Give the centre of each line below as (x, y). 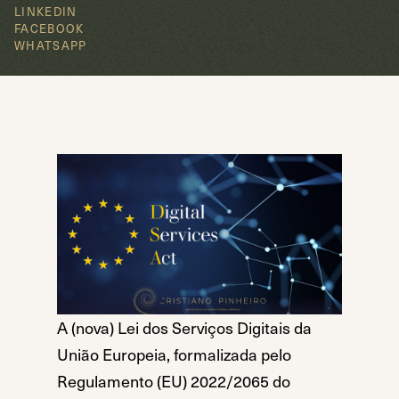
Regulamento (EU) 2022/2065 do (174, 381)
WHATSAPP (51, 45)
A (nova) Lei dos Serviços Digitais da (184, 328)
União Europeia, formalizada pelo (174, 354)
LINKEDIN (46, 12)
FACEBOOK (49, 28)
